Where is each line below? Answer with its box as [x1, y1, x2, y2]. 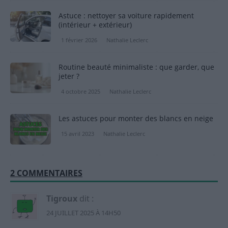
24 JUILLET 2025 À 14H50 [46, 208, 121, 217]
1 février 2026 [61, 36, 97, 44]
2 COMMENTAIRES [10, 167, 82, 179]
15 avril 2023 [61, 129, 94, 137]
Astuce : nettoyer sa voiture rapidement [59, 10, 194, 20]
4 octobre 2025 [61, 87, 100, 95]
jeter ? [59, 71, 79, 81]
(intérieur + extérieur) [59, 19, 132, 30]
